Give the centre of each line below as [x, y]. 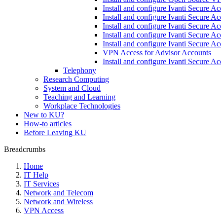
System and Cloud [72, 88]
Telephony [80, 70]
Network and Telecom [58, 193]
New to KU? [44, 115]
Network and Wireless [58, 202]
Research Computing [76, 79]
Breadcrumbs [25, 149]
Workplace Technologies [82, 106]
